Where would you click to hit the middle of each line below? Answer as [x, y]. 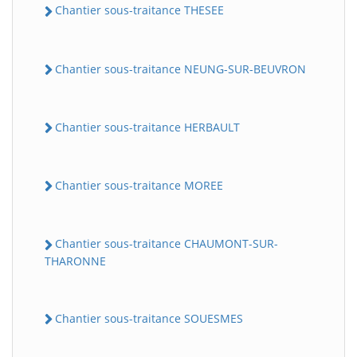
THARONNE [75, 261]
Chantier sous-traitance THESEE [139, 10]
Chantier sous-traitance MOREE [139, 186]
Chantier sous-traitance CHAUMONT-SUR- [167, 244]
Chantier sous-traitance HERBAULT [147, 127]
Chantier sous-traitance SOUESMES [149, 318]
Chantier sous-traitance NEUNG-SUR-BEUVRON [180, 69]
